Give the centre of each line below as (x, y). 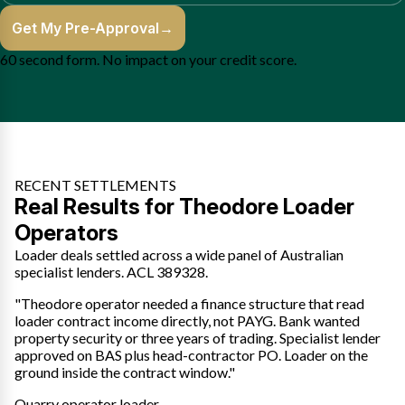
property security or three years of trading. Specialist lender (198, 337)
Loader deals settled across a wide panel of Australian (179, 254)
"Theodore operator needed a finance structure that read (189, 303)
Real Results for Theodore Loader (184, 206)
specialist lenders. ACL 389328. (111, 271)
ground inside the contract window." (125, 372)
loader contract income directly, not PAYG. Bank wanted (187, 320)
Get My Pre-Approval (85, 28)
